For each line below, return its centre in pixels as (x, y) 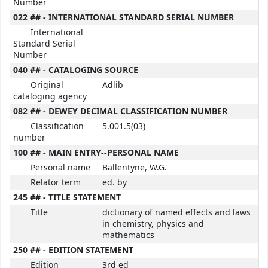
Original (47, 86)
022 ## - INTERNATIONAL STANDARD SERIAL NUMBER (124, 18)
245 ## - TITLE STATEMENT (67, 198)
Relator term (55, 183)
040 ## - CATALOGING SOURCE (76, 71)
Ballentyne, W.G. (135, 168)
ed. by (115, 183)
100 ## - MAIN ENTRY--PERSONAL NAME (96, 153)
